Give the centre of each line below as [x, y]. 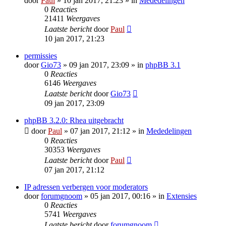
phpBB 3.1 [163, 65]
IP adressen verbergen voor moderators [86, 187]
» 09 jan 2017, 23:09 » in [103, 65]
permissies [41, 56]
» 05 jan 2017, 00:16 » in [124, 196]
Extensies [182, 196]
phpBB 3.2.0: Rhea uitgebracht [74, 121]
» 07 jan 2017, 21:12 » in [104, 131]
